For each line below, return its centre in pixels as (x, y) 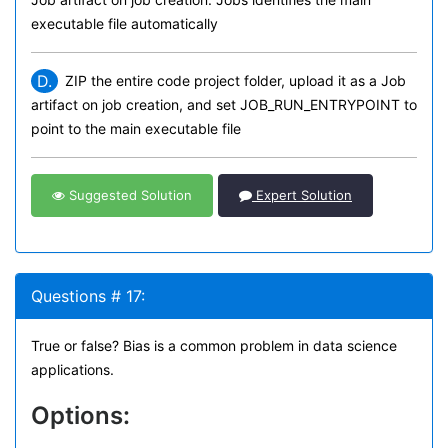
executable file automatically (124, 23)
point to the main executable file (136, 128)
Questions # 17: (88, 296)
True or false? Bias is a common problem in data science (214, 345)
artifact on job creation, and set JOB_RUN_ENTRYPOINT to (224, 104)
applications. (72, 369)
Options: (80, 415)
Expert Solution (302, 195)
